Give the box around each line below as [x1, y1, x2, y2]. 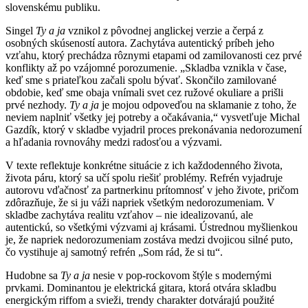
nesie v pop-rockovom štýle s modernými [90, 269, 272, 281]
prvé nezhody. [5, 98, 69, 111]
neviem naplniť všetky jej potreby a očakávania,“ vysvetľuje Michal [5, 111, 300, 123]
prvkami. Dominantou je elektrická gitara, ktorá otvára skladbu [5, 281, 276, 294]
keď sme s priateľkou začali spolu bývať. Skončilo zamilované [5, 74, 276, 86]
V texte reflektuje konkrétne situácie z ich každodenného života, [5, 159, 283, 171]
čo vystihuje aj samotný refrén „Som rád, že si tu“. [5, 245, 223, 258]
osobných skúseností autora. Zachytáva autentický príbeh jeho [5, 36, 274, 49]
